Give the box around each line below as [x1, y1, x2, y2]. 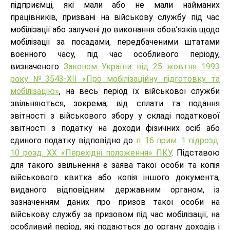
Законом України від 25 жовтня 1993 [64, 62, 220, 72]
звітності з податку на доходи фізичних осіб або [10, 123, 220, 133]
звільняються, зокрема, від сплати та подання [10, 99, 220, 109]
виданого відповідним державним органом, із [10, 185, 220, 195]
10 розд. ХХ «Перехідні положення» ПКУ [10, 148, 171, 158]
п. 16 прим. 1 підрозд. [136, 136, 220, 146]
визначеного [10, 62, 64, 72]
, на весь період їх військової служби [59, 86, 220, 97]
